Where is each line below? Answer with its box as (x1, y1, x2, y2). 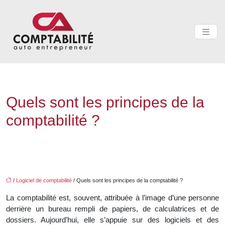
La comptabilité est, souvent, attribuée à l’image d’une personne (6, 193, 219, 202)
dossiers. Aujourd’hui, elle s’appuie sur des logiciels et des (6, 215, 219, 224)
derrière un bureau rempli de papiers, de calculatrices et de (6, 204, 219, 213)
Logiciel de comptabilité (16, 177, 72, 183)
